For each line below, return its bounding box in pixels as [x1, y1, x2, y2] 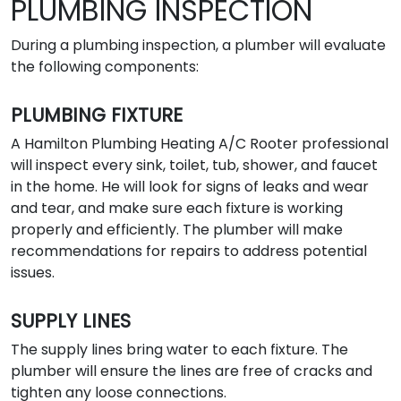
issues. [11, 261, 55, 283]
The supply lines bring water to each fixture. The [11, 338, 348, 360]
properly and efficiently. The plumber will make [11, 218, 343, 240]
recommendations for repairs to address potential [11, 240, 367, 261]
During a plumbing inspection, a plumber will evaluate [11, 34, 386, 55]
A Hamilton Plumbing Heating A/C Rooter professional [11, 132, 388, 154]
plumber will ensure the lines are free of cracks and [11, 360, 372, 381]
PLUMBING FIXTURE [11, 101, 183, 128]
